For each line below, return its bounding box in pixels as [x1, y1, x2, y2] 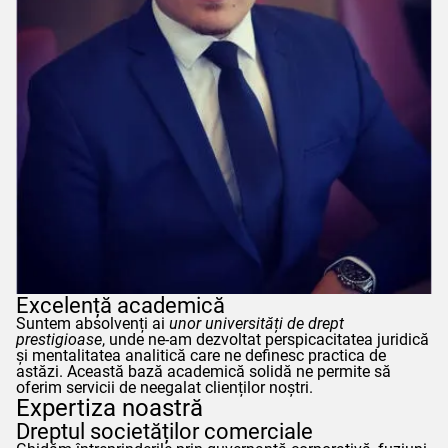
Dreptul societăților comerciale [16, 417, 313, 444]
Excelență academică [16, 291, 225, 318]
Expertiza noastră [16, 393, 203, 422]
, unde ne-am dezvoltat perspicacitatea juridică [102, 329, 429, 349]
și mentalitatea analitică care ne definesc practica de [16, 345, 386, 365]
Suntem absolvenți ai [16, 313, 169, 333]
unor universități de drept [169, 313, 344, 333]
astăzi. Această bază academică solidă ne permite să [16, 361, 391, 381]
